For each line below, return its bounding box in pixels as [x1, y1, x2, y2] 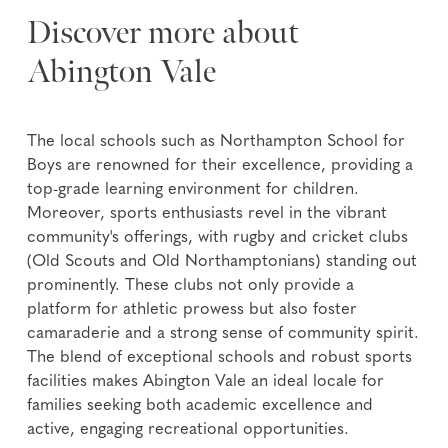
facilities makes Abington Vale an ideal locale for [27, 374, 385, 391]
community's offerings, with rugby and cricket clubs [27, 230, 409, 247]
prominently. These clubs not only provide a [27, 278, 355, 295]
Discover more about [27, 13, 300, 54]
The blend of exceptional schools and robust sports [27, 350, 413, 367]
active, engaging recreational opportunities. [27, 422, 350, 439]
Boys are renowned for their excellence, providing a [27, 158, 414, 175]
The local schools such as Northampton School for [27, 134, 406, 151]
